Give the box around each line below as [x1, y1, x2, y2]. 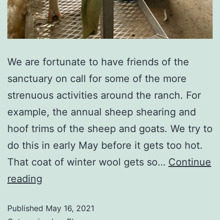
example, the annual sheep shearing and [7, 106, 196, 118]
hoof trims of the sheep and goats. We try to [7, 123, 213, 135]
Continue [168, 156, 211, 168]
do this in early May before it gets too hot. [7, 139, 203, 152]
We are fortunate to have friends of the [7, 56, 189, 68]
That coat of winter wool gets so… [7, 156, 168, 168]
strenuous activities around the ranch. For [7, 89, 201, 102]
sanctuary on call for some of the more [7, 73, 187, 85]
